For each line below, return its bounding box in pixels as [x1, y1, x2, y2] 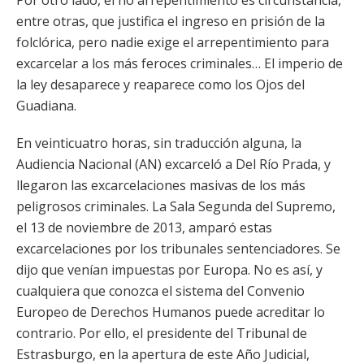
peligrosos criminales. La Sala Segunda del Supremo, [16, 197, 336, 215]
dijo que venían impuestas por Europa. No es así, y [16, 261, 323, 279]
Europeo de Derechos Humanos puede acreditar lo [16, 303, 325, 321]
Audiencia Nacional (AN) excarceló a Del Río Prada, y [16, 155, 331, 173]
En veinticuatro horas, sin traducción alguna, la [16, 134, 301, 152]
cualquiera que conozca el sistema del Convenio [16, 282, 305, 300]
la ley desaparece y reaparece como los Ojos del [16, 76, 305, 93]
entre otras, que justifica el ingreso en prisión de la [16, 12, 325, 30]
